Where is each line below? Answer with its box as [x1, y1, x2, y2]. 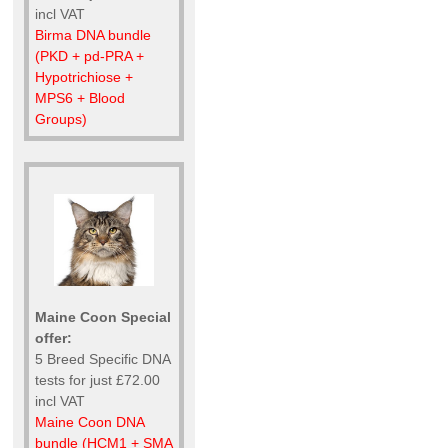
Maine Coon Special [35, 309, 171, 326]
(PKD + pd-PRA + [35, 47, 144, 64]
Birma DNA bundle [35, 26, 151, 43]
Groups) [35, 110, 87, 127]
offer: [35, 330, 72, 347]
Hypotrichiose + [35, 68, 133, 85]
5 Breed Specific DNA [35, 351, 170, 368]
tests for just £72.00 [35, 372, 160, 389]
